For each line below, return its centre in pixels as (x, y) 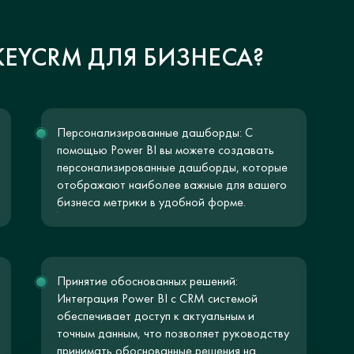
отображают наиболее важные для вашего (171, 185)
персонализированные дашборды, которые (172, 167)
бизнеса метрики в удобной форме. (151, 202)
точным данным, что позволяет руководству (173, 333)
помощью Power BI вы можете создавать (165, 150)
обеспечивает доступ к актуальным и (155, 316)
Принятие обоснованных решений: (147, 281)
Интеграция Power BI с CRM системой (157, 298)
